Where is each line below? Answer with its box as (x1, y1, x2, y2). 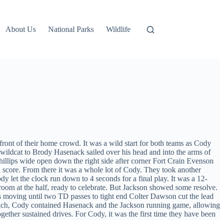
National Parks (48, 25, 94, 33)
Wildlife (106, 25, 131, 33)
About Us (5, 25, 36, 33)
